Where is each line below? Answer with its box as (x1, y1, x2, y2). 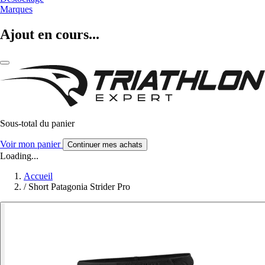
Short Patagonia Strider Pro (28, 181, 130, 192)
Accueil (24, 170, 53, 181)
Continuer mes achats (67, 140, 143, 149)
